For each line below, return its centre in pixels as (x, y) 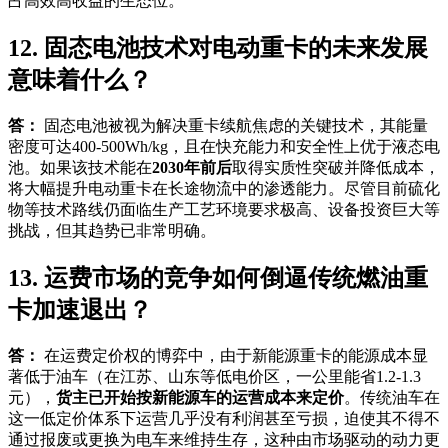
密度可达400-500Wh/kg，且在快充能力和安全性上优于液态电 (224, 146)
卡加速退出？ (80, 309)
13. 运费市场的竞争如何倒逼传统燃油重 (218, 277)
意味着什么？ (80, 79)
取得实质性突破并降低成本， (336, 167)
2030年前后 (192, 167)
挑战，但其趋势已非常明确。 (112, 230)
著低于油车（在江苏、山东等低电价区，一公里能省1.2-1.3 (214, 376)
